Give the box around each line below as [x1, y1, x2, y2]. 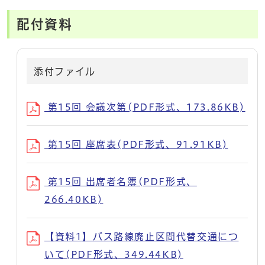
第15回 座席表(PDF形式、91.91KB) [44, 139, 228, 149]
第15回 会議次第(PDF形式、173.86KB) [44, 102, 245, 112]
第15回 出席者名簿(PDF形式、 [44, 176, 197, 186]
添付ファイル [34, 66, 96, 76]
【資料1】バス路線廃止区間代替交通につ [44, 231, 239, 241]
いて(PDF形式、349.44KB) [44, 249, 183, 259]
